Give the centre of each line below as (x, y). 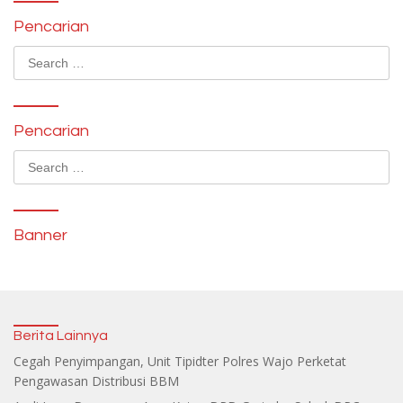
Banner (40, 235)
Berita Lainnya (61, 335)
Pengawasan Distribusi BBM (96, 381)
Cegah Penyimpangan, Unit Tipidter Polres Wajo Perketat (180, 361)
